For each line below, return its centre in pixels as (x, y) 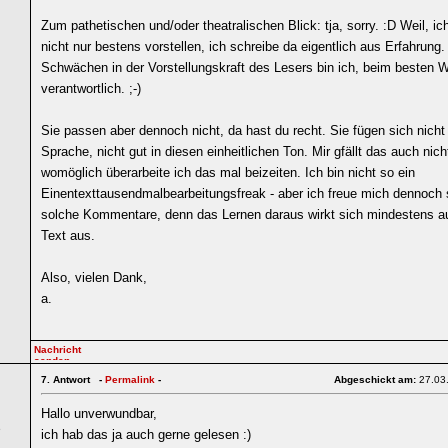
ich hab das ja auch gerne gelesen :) (146, 434)
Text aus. (68, 235)
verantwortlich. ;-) (91, 88)
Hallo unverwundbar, (99, 413)
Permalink (130, 379)
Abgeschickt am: (376, 379)
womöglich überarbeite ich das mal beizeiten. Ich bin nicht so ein (228, 172)
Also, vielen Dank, (94, 277)
